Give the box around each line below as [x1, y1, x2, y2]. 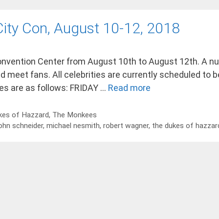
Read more [108, 83, 151, 93]
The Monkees [52, 110, 97, 119]
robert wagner [103, 121, 149, 130]
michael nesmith [46, 121, 100, 130]
